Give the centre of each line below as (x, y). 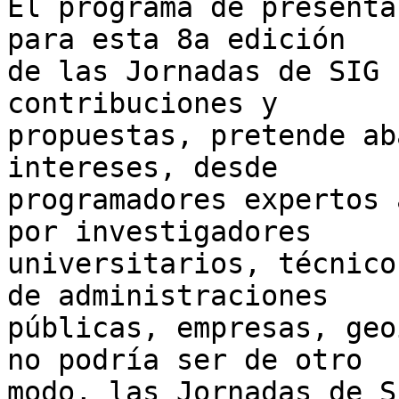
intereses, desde (151, 168)
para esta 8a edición (185, 40)
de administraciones (176, 296)
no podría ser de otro (193, 360)
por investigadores (168, 232)
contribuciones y (151, 104)
